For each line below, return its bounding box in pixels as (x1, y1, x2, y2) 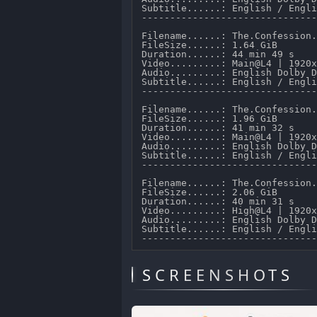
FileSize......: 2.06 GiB (142, 186, 284, 197)
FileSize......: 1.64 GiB (142, 39, 284, 50)
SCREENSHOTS (142, 263, 294, 285)
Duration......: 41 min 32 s (142, 122, 301, 133)
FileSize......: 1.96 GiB (142, 113, 284, 124)
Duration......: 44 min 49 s (142, 48, 301, 59)
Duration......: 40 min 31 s (142, 195, 301, 207)
